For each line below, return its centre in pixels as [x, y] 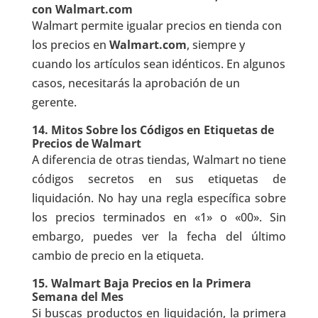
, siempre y [215, 44]
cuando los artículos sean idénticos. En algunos [158, 64]
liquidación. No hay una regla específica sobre [159, 198]
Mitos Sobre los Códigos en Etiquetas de [162, 130]
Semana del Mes [77, 296]
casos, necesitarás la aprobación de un [136, 83]
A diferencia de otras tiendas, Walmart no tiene [159, 159]
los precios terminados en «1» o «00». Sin [159, 217]
